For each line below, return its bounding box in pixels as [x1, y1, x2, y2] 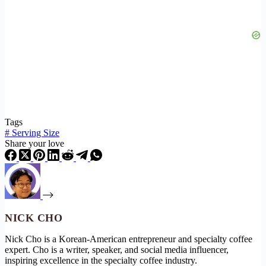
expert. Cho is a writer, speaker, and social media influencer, [5, 244, 229, 255]
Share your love [5, 138, 64, 148]
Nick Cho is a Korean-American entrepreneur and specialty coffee [5, 233, 252, 244]
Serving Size [9, 127, 59, 138]
